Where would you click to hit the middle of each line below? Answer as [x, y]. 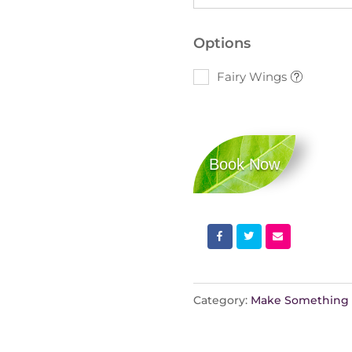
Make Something [299, 300]
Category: [222, 300]
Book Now [244, 164]
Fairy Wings [251, 76]
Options [222, 43]
